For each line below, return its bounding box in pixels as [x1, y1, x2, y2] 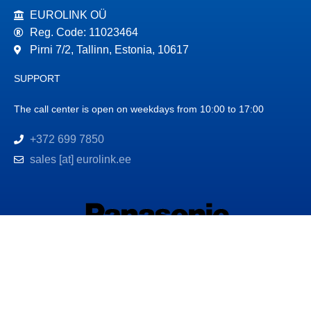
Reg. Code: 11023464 [29, 26, 138, 38]
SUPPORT [14, 73, 60, 84]
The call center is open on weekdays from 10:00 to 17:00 [14, 103, 264, 115]
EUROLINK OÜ [29, 9, 107, 21]
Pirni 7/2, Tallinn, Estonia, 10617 [29, 44, 189, 56]
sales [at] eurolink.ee [29, 153, 131, 165]
